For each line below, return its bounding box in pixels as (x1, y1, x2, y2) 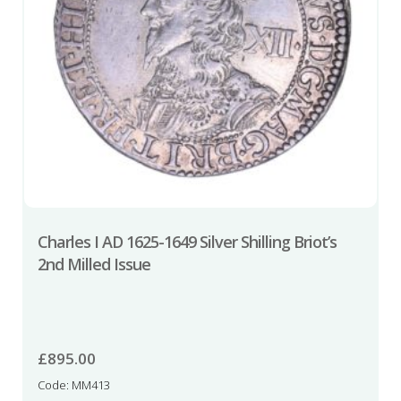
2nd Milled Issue (37, 253, 150, 276)
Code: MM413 (37, 377, 110, 394)
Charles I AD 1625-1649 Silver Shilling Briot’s (37, 231, 337, 253)
